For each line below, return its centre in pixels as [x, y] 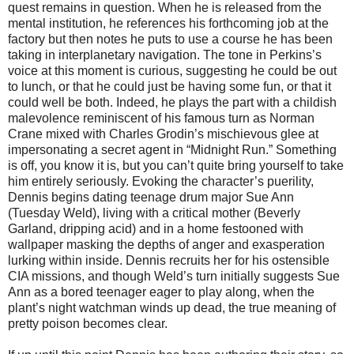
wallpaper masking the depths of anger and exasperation [166, 244]
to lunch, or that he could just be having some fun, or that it [169, 86]
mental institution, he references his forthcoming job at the [168, 23]
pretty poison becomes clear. [88, 323]
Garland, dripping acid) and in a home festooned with [156, 228]
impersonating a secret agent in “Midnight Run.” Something [172, 149]
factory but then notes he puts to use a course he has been [170, 39]
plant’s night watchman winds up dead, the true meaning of [172, 307]
